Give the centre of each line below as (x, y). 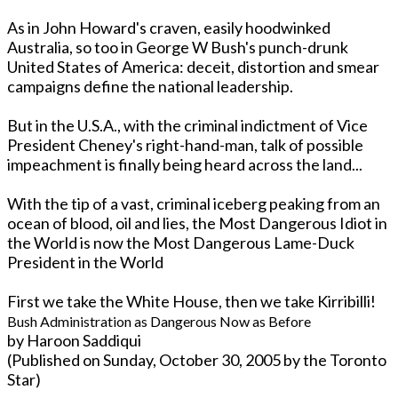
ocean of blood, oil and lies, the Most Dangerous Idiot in (197, 223)
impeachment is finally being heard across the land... (186, 164)
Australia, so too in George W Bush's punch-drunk (178, 47)
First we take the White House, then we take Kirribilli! (191, 301)
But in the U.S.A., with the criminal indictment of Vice (187, 125)
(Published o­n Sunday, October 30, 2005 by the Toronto (197, 359)
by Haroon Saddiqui (74, 340)
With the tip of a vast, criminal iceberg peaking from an (194, 203)
